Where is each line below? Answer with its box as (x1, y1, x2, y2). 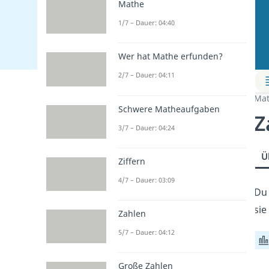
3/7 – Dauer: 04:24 (118, 122, 175, 132)
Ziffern (118, 155, 145, 167)
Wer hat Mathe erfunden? (118, 50, 223, 62)
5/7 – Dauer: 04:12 (118, 228, 175, 237)
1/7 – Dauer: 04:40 (118, 18, 175, 28)
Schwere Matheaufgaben (118, 103, 220, 115)
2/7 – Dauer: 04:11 (118, 70, 175, 80)
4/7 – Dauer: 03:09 (118, 175, 175, 184)
